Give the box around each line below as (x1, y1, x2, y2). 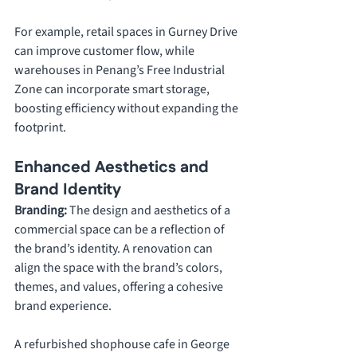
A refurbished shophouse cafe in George (14, 335, 232, 354)
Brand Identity (14, 178, 121, 202)
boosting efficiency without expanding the (14, 100, 241, 118)
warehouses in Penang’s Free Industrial (14, 61, 227, 80)
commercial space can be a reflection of (14, 221, 227, 239)
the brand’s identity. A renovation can (14, 240, 215, 258)
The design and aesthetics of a (69, 202, 233, 220)
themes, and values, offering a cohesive (14, 278, 226, 296)
